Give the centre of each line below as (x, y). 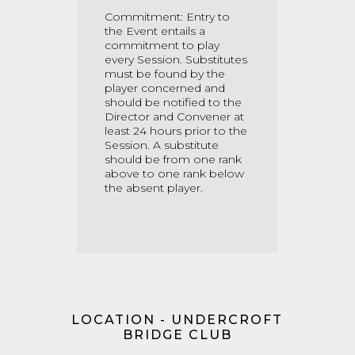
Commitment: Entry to (167, 17)
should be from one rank (173, 159)
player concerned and (165, 88)
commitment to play (162, 45)
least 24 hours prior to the (176, 131)
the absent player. (154, 188)
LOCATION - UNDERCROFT (177, 320)
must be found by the (165, 74)
